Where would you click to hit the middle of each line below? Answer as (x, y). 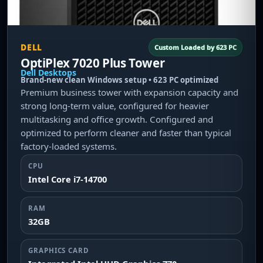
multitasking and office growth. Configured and (117, 119)
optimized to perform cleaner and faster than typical (126, 133)
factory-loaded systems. (69, 146)
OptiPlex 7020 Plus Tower (93, 63)
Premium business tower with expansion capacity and (129, 92)
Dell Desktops (48, 73)
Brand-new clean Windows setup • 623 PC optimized (119, 80)
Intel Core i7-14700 (68, 179)
